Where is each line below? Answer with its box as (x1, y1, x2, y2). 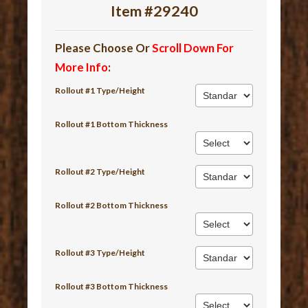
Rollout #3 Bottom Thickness (55, 281, 168, 292)
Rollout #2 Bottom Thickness (55, 200, 168, 211)
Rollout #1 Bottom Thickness (55, 119, 168, 130)
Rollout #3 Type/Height (55, 247, 146, 258)
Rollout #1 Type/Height (55, 85, 146, 96)
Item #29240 (110, 2, 198, 21)
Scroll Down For (152, 41, 234, 56)
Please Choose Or (55, 41, 153, 56)
